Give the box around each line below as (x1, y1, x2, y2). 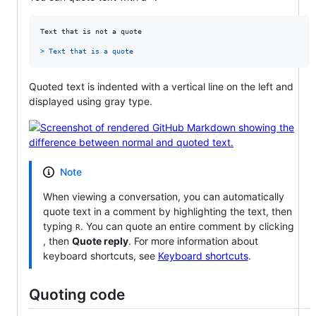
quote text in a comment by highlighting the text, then (42, 205, 292, 217)
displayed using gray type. (29, 95, 152, 107)
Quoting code (29, 285, 125, 303)
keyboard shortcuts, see (42, 249, 158, 262)
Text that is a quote (49, 47, 133, 55)
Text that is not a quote (40, 27, 142, 35)
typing (42, 219, 75, 232)
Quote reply (71, 234, 128, 247)
